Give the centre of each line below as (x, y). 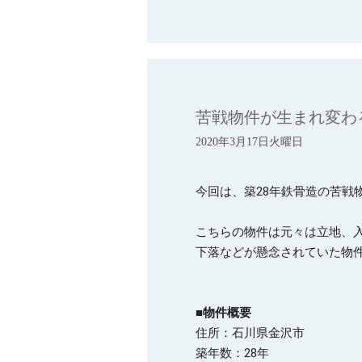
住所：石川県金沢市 (250, 333)
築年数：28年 (232, 353)
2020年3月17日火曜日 (249, 142)
